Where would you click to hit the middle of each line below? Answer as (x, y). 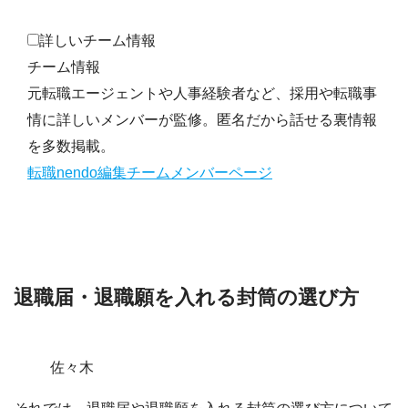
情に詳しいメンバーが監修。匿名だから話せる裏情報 (202, 120)
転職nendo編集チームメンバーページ (150, 173)
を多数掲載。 (71, 147)
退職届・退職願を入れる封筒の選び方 (186, 298)
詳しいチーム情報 (97, 41)
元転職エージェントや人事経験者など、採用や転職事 (202, 94)
